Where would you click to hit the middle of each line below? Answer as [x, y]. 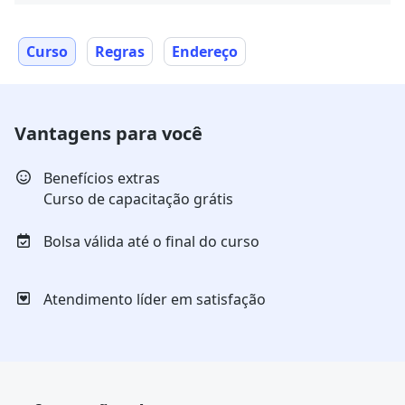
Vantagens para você [108, 133]
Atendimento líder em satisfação [155, 299]
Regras [120, 51]
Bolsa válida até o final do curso [151, 241]
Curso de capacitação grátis [138, 199]
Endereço [205, 51]
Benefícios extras [102, 178]
